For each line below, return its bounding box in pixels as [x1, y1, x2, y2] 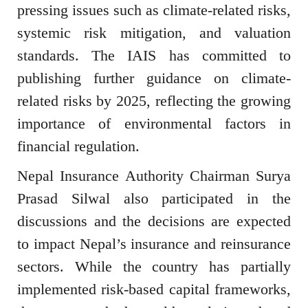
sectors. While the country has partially [17, 258, 291, 276]
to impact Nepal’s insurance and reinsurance [17, 235, 291, 253]
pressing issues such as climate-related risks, [17, 1, 291, 19]
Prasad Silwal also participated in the [17, 190, 291, 208]
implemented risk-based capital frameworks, [17, 280, 291, 298]
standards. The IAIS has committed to [17, 47, 291, 65]
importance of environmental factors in [17, 115, 291, 133]
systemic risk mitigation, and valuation [17, 24, 291, 42]
